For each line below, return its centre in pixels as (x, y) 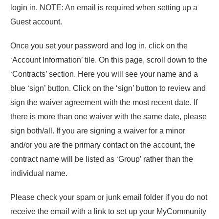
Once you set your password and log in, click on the (99, 46)
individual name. (39, 173)
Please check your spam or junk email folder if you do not (109, 197)
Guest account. (36, 22)
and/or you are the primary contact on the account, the (103, 145)
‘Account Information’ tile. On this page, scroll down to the (109, 60)
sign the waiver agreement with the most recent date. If (104, 102)
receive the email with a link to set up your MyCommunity (108, 211)
